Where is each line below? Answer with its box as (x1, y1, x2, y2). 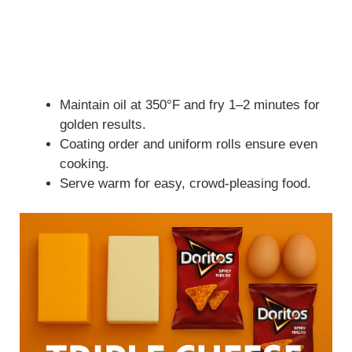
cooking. (60, 156, 109, 171)
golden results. (60, 116, 146, 132)
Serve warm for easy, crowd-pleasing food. (60, 175, 311, 191)
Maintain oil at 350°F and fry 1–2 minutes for (60, 97, 320, 112)
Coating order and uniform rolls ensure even (60, 136, 317, 152)
